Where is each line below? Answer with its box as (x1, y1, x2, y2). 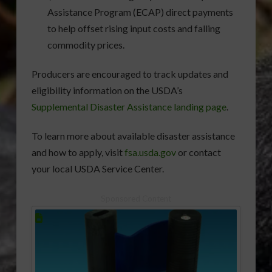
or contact (175, 146, 221, 158)
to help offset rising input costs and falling (47, 22, 221, 35)
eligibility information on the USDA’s (31, 84, 183, 97)
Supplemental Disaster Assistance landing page (31, 101, 226, 113)
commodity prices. (47, 39, 125, 51)
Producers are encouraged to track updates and (31, 68, 228, 80)
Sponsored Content (100, 194, 171, 204)
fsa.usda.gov (124, 146, 176, 158)
